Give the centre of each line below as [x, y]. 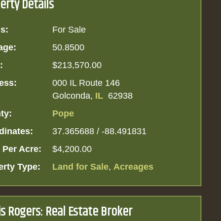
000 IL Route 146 [86, 83]
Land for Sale [81, 167]
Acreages [134, 167]
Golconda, [74, 96]
